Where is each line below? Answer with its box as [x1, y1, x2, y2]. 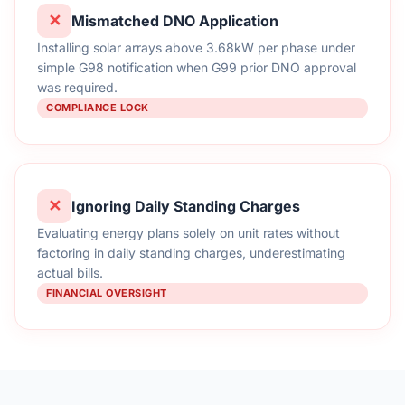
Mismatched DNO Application [71, 11, 278, 30]
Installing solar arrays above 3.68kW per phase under [37, 40, 355, 55]
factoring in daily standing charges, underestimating [37, 245, 345, 260]
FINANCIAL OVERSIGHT [46, 287, 167, 299]
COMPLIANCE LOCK [46, 101, 149, 114]
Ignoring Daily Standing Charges [71, 196, 300, 215]
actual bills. [37, 265, 103, 280]
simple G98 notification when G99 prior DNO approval [37, 60, 356, 75]
